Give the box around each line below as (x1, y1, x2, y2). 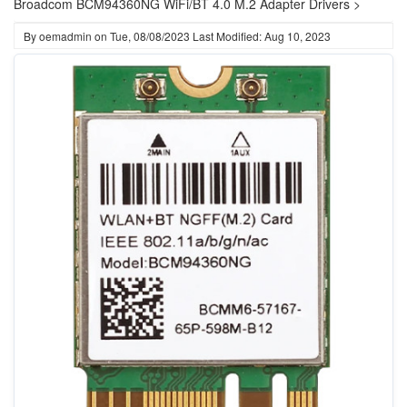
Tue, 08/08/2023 (110, 28, 190, 44)
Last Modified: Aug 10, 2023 (193, 28, 331, 44)
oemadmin (39, 28, 92, 44)
